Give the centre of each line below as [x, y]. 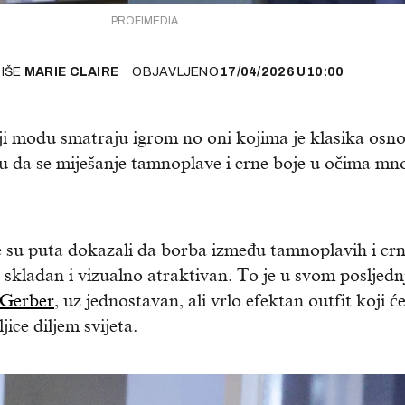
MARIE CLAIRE [71, 72]
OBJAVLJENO [176, 72]
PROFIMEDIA [145, 21]
